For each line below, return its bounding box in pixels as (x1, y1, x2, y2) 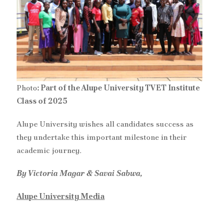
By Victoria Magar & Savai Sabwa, (17, 168, 142, 179)
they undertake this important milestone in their (17, 132, 187, 143)
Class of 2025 (17, 96, 67, 107)
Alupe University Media (17, 191, 105, 202)
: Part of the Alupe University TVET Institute (37, 83, 200, 93)
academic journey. (17, 145, 82, 156)
